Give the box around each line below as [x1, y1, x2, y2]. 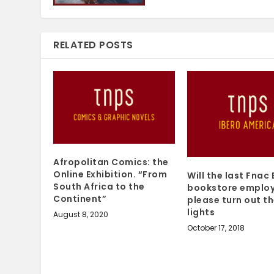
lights [187, 206, 215, 219]
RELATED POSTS [53, 38, 133, 53]
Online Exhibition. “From [53, 168, 168, 181]
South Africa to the [53, 180, 145, 193]
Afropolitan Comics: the [53, 156, 169, 169]
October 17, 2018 [187, 223, 245, 234]
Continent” [53, 193, 107, 206]
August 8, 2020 [53, 209, 109, 220]
